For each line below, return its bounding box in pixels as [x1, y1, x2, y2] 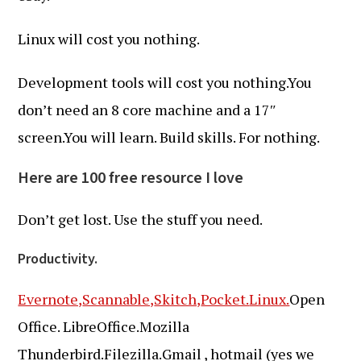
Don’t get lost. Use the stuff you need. [18, 210, 263, 229]
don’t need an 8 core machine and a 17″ [18, 100, 277, 119]
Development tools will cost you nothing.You [18, 73, 313, 92]
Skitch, [154, 289, 201, 309]
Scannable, [82, 289, 155, 309]
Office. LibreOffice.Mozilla [18, 317, 190, 336]
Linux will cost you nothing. [18, 29, 201, 48]
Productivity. [18, 249, 98, 269]
